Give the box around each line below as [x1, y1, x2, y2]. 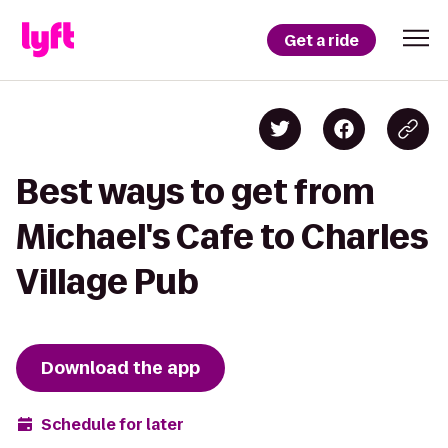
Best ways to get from [16, 173, 375, 210]
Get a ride [284, 29, 359, 51]
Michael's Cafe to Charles [16, 218, 428, 255]
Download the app [41, 356, 200, 380]
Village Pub [16, 263, 199, 300]
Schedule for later [41, 413, 184, 435]
